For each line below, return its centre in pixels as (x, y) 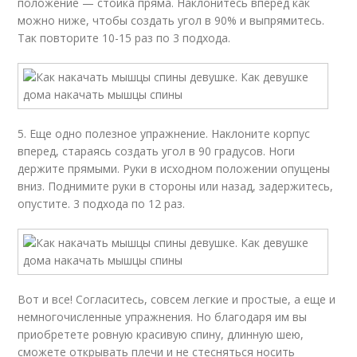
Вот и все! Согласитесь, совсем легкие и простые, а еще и (177, 299)
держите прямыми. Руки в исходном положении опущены (174, 169)
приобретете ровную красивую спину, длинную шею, (161, 334)
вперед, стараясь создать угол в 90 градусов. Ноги (157, 151)
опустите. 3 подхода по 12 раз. (102, 204)
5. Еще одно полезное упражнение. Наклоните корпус (164, 133)
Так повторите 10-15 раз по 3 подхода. (124, 38)
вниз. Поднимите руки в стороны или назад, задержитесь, (176, 186)
